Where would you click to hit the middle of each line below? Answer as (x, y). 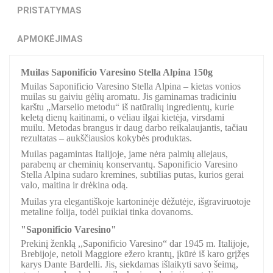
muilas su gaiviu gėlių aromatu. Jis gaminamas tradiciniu (129, 96)
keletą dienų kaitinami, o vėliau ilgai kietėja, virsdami (122, 117)
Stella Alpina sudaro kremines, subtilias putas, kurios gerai (132, 175)
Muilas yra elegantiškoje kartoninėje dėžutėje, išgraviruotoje (136, 201)
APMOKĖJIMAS (50, 39)
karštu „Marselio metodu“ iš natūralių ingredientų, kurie (127, 107)
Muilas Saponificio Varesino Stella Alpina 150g (117, 72)
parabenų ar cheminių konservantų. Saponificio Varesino (129, 165)
